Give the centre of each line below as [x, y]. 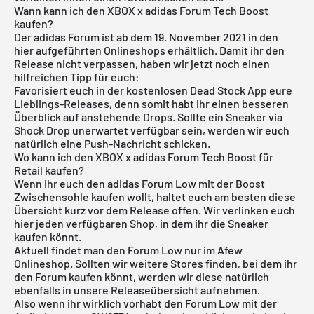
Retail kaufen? [49, 170]
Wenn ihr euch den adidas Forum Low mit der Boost [139, 183]
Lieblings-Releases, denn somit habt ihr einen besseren [151, 103]
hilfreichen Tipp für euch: [77, 76]
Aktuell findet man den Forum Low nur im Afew [128, 250]
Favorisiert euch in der [70, 90]
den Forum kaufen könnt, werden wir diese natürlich [142, 276]
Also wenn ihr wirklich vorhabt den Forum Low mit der [145, 303]
